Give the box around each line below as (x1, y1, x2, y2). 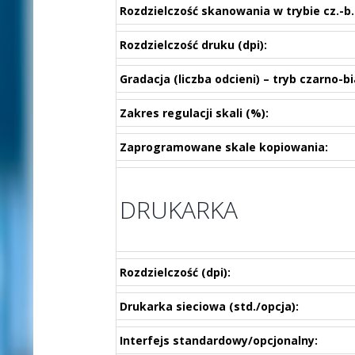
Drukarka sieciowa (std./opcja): (119, 299, 299, 314)
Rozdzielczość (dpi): (119, 265, 231, 280)
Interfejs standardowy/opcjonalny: (119, 333, 318, 348)
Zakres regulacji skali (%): (119, 105, 269, 120)
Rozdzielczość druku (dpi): (119, 37, 267, 52)
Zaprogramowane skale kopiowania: (119, 139, 328, 155)
